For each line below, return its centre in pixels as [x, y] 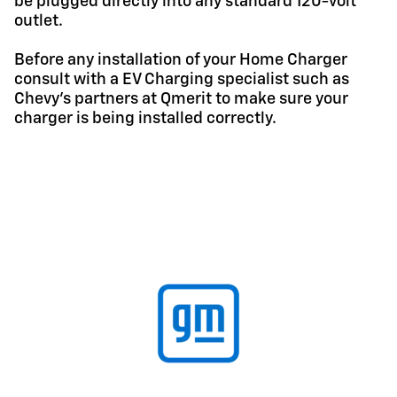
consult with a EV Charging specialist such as [182, 79]
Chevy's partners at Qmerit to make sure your [181, 99]
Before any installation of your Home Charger [181, 60]
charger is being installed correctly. [145, 118]
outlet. [39, 21]
